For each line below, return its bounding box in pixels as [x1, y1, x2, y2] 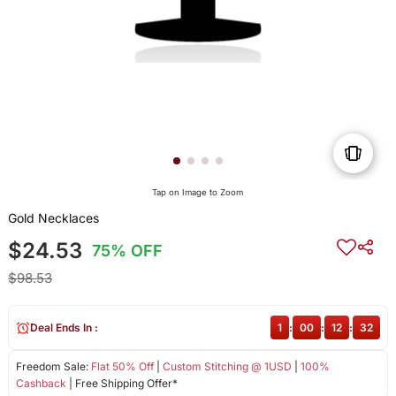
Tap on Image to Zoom [152, 187, 244, 198]
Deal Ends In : [29, 321, 98, 335]
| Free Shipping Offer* [65, 377, 178, 391]
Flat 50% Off [90, 360, 154, 374]
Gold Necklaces [7, 210, 99, 226]
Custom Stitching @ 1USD [162, 360, 292, 374]
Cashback [15, 377, 66, 391]
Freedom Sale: [15, 360, 91, 374]
